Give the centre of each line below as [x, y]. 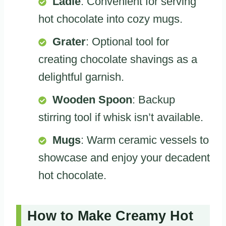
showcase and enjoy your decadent [124, 158]
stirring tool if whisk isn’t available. [121, 118]
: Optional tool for [127, 42]
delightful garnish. [81, 77]
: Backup [154, 100]
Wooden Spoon [92, 100]
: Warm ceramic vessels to [145, 140]
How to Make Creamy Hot [110, 216]
